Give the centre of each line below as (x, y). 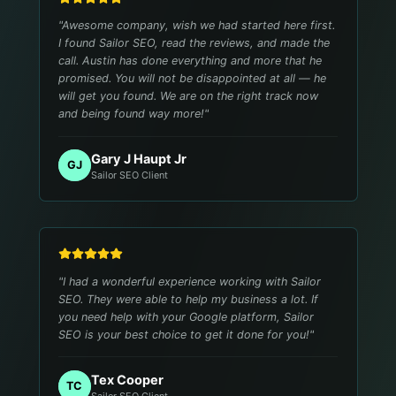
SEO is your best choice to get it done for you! (184, 334)
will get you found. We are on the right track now (189, 96)
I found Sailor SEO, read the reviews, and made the (194, 43)
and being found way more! (132, 114)
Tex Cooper (127, 380)
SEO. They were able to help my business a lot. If (189, 299)
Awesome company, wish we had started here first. (199, 26)
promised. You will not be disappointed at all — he (193, 79)
